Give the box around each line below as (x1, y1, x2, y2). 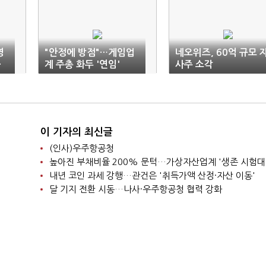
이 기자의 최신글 (40, 127, 113, 137)
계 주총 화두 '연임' (45, 60, 120, 69)
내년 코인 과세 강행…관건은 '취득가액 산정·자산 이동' (49, 171, 255, 180)
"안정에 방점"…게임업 (45, 48, 135, 57)
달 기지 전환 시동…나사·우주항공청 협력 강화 (49, 185, 222, 194)
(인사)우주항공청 (49, 144, 114, 153)
